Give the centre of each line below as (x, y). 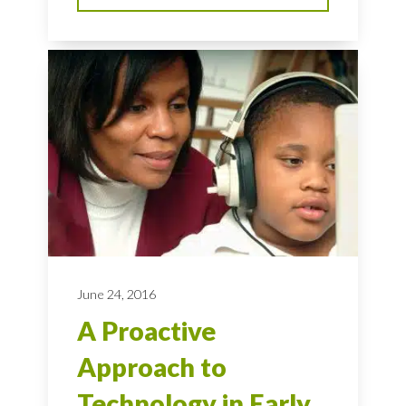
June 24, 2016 (116, 295)
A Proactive (146, 331)
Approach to (152, 367)
